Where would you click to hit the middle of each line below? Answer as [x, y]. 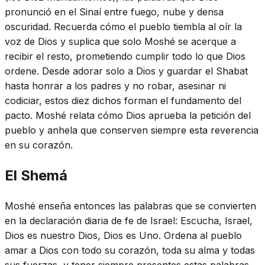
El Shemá [36, 176]
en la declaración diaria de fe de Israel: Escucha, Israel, [129, 220]
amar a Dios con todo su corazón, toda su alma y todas [130, 250]
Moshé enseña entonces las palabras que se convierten [130, 206]
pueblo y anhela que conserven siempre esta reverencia [132, 130]
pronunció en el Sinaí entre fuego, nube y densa [114, 12]
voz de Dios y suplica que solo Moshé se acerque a [120, 42]
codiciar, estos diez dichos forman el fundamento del [123, 101]
